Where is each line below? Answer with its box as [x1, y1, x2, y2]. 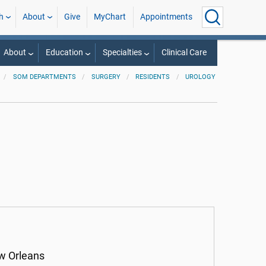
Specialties [102, 47, 142, 58]
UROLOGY [185, 73, 216, 81]
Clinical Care [161, 47, 207, 58]
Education [45, 47, 83, 58]
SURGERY [91, 73, 121, 81]
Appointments [140, 12, 192, 22]
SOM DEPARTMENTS [12, 73, 76, 81]
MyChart [94, 12, 126, 22]
